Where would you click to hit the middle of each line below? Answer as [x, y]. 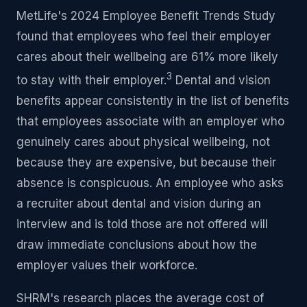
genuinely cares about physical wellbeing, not [143, 142]
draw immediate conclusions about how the [137, 244]
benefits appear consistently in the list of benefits [153, 100]
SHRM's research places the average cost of [140, 298]
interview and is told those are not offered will [142, 224]
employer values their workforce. [107, 265]
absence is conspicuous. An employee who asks [150, 183]
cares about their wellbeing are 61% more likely [147, 57]
